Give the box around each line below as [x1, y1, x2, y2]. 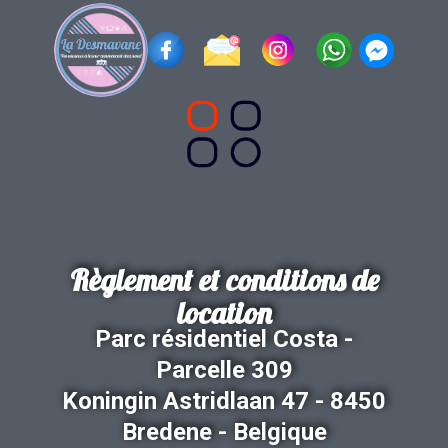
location [176, 294, 272, 332]
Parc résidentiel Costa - [95, 325, 353, 353]
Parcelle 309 [155, 356, 293, 384]
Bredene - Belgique [121, 418, 327, 446]
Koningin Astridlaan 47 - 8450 [62, 387, 386, 415]
